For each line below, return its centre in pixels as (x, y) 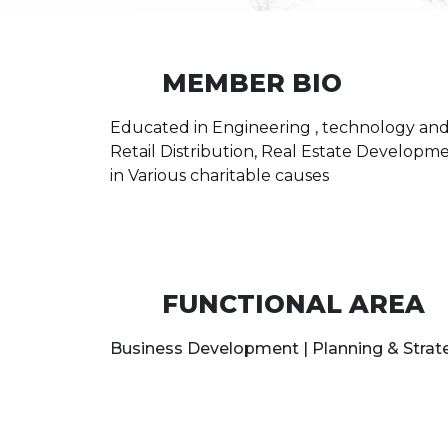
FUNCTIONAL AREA (293, 303)
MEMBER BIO (252, 82)
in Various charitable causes (219, 175)
